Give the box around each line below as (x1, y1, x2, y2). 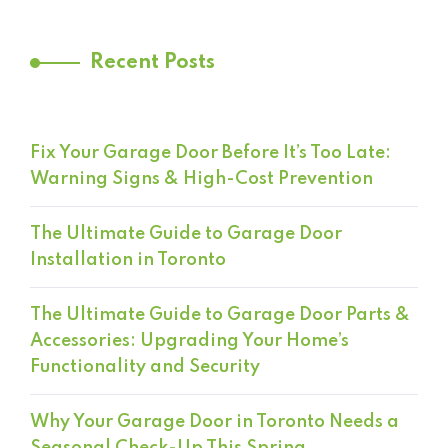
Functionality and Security (30, 358, 260, 377)
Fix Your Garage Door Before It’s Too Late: (30, 144, 391, 163)
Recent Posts (90, 53, 215, 74)
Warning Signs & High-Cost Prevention (30, 170, 373, 189)
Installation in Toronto (30, 251, 226, 270)
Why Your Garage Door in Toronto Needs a (30, 413, 399, 432)
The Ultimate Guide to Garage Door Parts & (30, 306, 410, 325)
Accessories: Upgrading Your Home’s (30, 332, 349, 351)
